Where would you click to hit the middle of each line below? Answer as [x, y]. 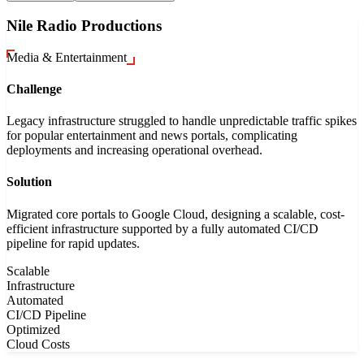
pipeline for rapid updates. [73, 243]
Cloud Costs [38, 344]
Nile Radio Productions [84, 25]
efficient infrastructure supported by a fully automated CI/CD [162, 228]
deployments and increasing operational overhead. [134, 150]
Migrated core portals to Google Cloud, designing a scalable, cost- [175, 214]
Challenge [34, 89]
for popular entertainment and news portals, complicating [152, 136]
